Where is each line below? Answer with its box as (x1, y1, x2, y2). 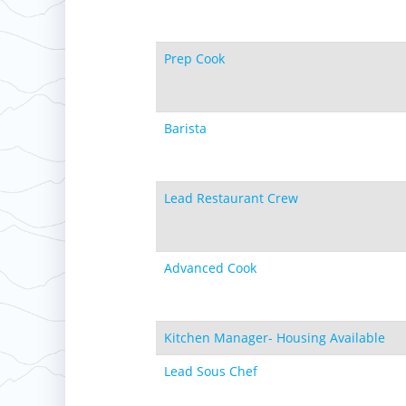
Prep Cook (164, 50, 225, 67)
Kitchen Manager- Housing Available (164, 329, 385, 346)
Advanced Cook (164, 259, 256, 276)
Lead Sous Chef (164, 362, 257, 380)
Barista (164, 120, 207, 137)
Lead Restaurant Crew (164, 189, 298, 207)
